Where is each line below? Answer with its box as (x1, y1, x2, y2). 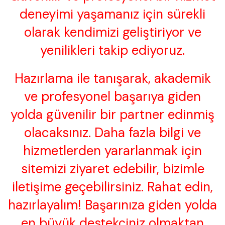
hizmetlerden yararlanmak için (23, 142, 202, 160)
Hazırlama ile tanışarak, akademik (14, 70, 211, 87)
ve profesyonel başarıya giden (24, 88, 201, 105)
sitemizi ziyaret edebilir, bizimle (21, 160, 204, 178)
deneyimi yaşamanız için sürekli (20, 6, 205, 23)
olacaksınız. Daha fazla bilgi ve (24, 124, 201, 142)
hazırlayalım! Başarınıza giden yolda (8, 196, 217, 214)
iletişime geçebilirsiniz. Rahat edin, (12, 178, 213, 196)
